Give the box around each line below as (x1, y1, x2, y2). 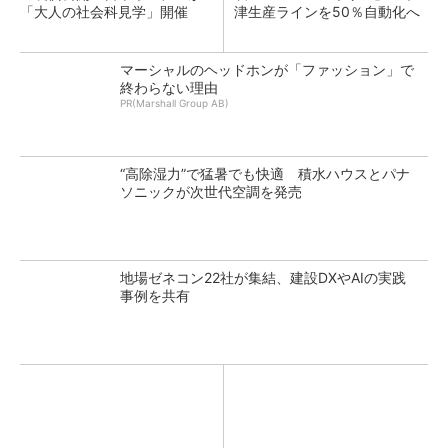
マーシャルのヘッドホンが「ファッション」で (120, 61, 414, 78)
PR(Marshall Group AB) (120, 97, 229, 109)
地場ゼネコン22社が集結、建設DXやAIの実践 (120, 269, 406, 286)
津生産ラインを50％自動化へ (234, 3, 420, 20)
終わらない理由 (120, 79, 218, 96)
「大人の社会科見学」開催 (20, 3, 188, 20)
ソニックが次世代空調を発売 (120, 183, 302, 200)
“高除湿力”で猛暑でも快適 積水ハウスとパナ (120, 165, 410, 182)
